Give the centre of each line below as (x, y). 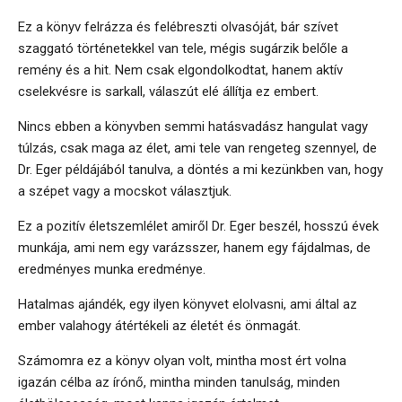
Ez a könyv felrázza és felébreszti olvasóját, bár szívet (178, 27)
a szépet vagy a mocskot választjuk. (125, 192)
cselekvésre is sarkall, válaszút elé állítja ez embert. (168, 92)
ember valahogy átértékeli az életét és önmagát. (159, 326)
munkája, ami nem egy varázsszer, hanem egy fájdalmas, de (194, 248)
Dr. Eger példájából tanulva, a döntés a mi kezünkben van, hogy (201, 170)
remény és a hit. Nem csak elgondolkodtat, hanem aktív (180, 70)
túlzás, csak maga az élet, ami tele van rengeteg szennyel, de (197, 149)
